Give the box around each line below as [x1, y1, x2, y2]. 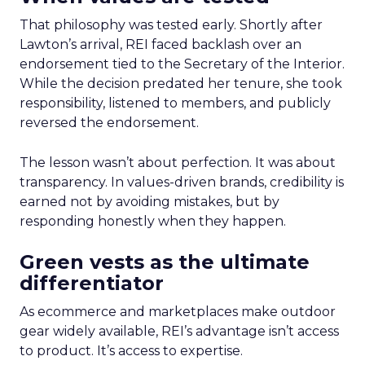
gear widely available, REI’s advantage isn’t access [20, 323, 339, 339]
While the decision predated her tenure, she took [20, 76, 342, 91]
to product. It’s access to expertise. [20, 343, 243, 358]
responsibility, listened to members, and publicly [20, 95, 331, 111]
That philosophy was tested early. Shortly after [20, 17, 323, 33]
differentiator [20, 271, 164, 295]
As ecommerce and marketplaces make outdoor [20, 304, 336, 319]
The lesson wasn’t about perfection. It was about [20, 155, 336, 170]
